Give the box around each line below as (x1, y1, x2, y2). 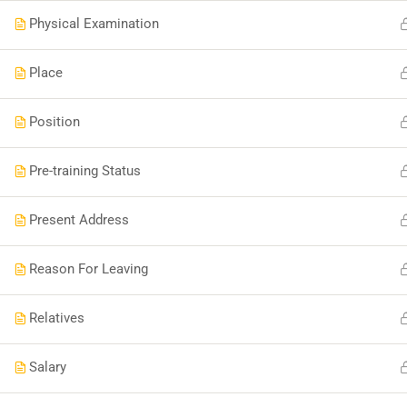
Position (29, 114, 80, 130)
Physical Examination (29, 15, 159, 32)
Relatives (29, 310, 84, 326)
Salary (29, 359, 66, 375)
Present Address (29, 212, 129, 228)
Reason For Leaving (29, 261, 148, 277)
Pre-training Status (29, 163, 141, 179)
